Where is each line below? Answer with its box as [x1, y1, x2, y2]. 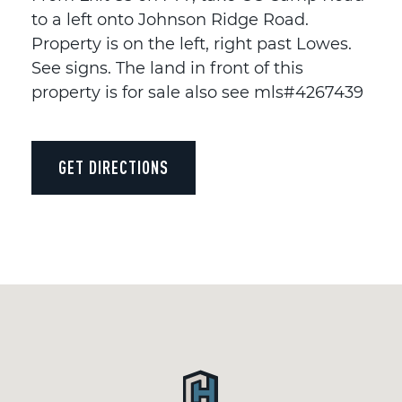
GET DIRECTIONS [58, 156, 169, 178]
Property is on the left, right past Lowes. [31, 33, 352, 54]
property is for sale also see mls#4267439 [31, 82, 363, 102]
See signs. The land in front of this [31, 57, 303, 78]
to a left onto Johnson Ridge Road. [31, 9, 309, 30]
